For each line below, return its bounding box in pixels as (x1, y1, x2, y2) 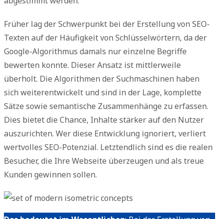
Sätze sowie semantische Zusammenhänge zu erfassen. (4, 100, 208, 111)
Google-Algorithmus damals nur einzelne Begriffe (4, 45, 187, 57)
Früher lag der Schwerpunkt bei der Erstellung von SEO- (4, 18, 210, 29)
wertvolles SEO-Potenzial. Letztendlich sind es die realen (4, 141, 213, 153)
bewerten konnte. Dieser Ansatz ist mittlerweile (4, 59, 181, 70)
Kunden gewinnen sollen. (4, 169, 97, 180)
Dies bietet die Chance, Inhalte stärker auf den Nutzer (4, 114, 204, 125)
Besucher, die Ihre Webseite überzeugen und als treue (4, 155, 204, 166)
